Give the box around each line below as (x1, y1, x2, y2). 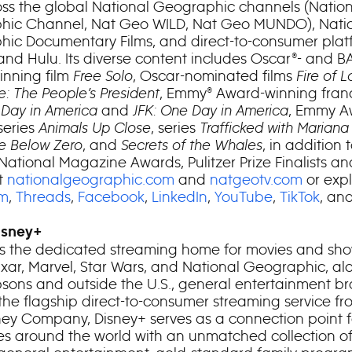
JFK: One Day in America (132, 101, 288, 119)
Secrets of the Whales (120, 136, 262, 154)
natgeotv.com (205, 170, 302, 189)
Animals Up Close (38, 119, 151, 137)
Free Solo (72, 67, 133, 85)
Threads (11, 188, 71, 206)
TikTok (275, 188, 320, 206)
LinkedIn (147, 188, 207, 206)
